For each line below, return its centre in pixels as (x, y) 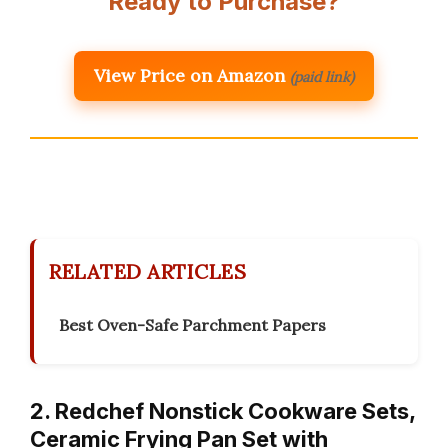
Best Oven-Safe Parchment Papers (192, 325)
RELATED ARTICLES (147, 272)
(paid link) (322, 77)
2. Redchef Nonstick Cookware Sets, (222, 411)
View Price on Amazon (189, 76)
